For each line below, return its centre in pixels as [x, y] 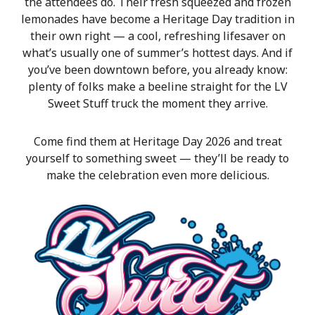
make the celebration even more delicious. [157, 175]
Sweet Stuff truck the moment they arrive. [157, 104]
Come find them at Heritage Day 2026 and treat [157, 142]
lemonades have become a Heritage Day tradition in [157, 19]
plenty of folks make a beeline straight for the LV [157, 87]
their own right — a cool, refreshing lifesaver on [157, 36]
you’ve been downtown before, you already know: [157, 70]
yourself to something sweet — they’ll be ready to [157, 159]
